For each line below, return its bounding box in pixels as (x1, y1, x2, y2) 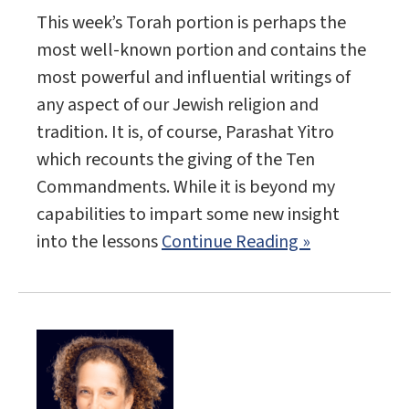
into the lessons (37, 229, 162, 256)
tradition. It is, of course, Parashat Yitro (37, 120, 334, 146)
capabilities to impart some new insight (37, 202, 340, 228)
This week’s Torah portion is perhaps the (37, 10, 346, 37)
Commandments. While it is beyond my (37, 174, 335, 201)
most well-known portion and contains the (37, 37, 366, 64)
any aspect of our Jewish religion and (37, 92, 319, 119)
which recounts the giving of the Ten (37, 147, 315, 173)
